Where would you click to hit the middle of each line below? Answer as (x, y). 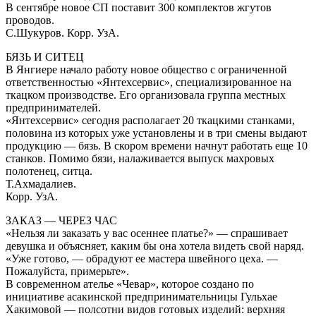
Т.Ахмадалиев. (41, 183)
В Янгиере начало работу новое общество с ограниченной (146, 69)
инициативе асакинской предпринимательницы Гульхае (141, 296)
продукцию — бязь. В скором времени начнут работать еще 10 (157, 145)
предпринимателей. (53, 107)
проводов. (30, 20)
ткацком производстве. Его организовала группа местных (146, 95)
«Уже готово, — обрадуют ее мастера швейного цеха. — (142, 258)
